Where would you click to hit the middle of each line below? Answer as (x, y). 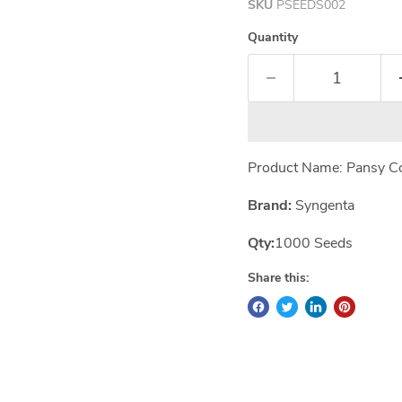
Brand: (269, 205)
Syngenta (324, 205)
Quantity (272, 37)
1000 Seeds (313, 243)
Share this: (278, 278)
